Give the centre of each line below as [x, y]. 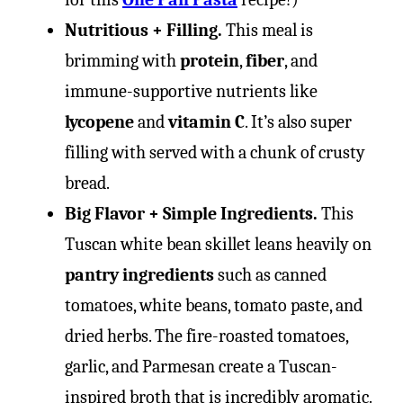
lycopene [99, 122]
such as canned [270, 275]
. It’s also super [298, 122]
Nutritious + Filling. [143, 30]
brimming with [122, 61]
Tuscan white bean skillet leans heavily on [218, 244]
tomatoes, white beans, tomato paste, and [214, 305]
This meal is [268, 30]
